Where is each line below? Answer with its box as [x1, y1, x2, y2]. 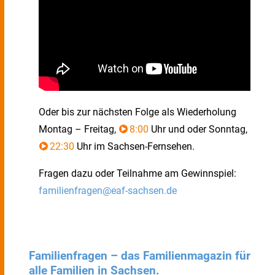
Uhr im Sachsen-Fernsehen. [74, 141, 195, 152]
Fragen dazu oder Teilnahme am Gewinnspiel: [39, 168, 236, 179]
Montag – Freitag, [39, 123, 118, 135]
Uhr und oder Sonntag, [148, 123, 247, 135]
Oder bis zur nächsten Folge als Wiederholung [39, 106, 236, 118]
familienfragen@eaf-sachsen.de [39, 185, 177, 196]
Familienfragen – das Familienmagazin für [29, 249, 250, 263]
